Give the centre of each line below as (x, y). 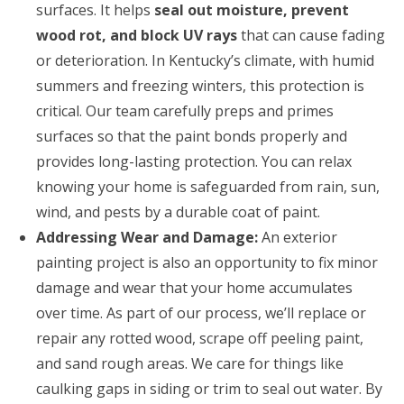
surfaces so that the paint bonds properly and (192, 136)
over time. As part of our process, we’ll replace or (201, 312)
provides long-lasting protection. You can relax (194, 161)
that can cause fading (311, 35)
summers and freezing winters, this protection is (200, 85)
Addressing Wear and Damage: (147, 237)
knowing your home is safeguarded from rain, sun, (208, 186)
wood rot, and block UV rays (137, 35)
